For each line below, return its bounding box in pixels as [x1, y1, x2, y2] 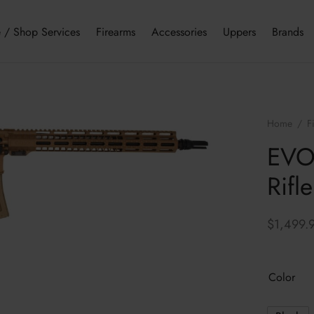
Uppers [222, 23, 256, 40]
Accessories [151, 23, 207, 40]
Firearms [95, 23, 135, 40]
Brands [271, 23, 303, 40]
